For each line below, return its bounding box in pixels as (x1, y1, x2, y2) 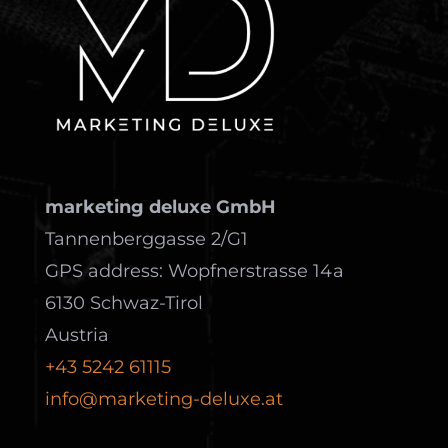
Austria (44, 323, 109, 346)
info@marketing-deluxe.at (44, 387, 283, 410)
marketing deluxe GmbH (44, 195, 276, 218)
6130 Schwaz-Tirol (44, 291, 203, 314)
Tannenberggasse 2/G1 (44, 227, 248, 250)
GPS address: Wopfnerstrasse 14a (44, 259, 344, 282)
